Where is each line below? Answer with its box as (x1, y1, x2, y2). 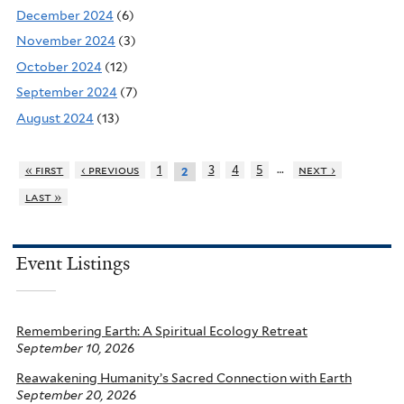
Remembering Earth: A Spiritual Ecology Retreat (16, 323, 308, 338)
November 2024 (16, 33, 115, 49)
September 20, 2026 (16, 387, 136, 402)
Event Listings (16, 251, 130, 275)
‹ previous (80, 163, 140, 178)
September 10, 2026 (16, 340, 134, 355)
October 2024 (16, 59, 102, 74)
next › (298, 163, 336, 178)
